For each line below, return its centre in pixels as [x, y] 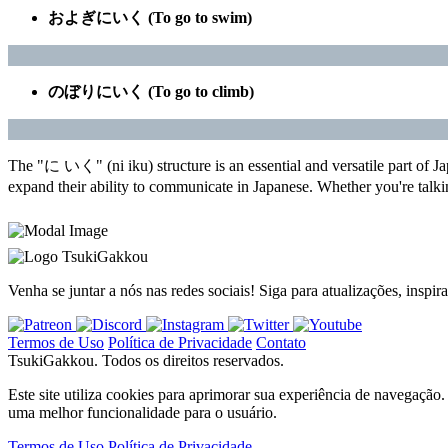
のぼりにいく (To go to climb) [151, 91]
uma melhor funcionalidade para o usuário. [142, 412]
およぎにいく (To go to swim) [150, 17]
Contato [281, 342]
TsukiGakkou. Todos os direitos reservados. [146, 360]
